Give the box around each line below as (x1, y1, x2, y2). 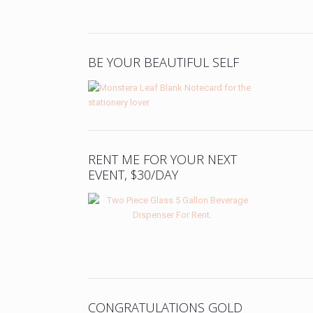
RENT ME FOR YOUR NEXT (88, 150, 238, 168)
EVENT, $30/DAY (88, 166, 179, 183)
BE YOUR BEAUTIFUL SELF (88, 53, 240, 71)
